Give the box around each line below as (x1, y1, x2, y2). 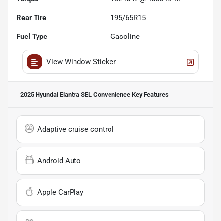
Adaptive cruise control (37, 125, 114, 134)
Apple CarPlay (37, 188, 83, 197)
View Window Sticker (46, 57, 116, 67)
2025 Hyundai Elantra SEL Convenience (20, 91, 130, 99)
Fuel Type (16, 32, 47, 41)
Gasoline (110, 32, 140, 41)
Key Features (130, 91, 169, 99)
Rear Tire (16, 13, 46, 23)
